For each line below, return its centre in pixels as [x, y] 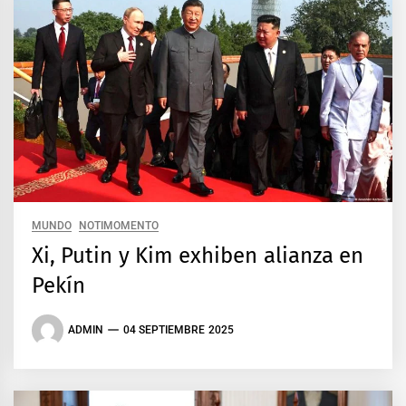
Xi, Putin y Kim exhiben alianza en [198, 255]
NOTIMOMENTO [119, 225]
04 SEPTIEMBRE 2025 [179, 330]
